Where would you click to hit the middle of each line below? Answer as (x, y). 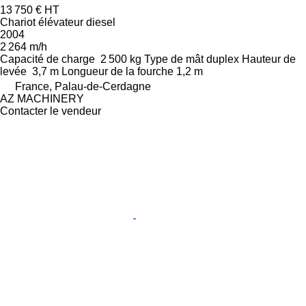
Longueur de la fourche (117, 71)
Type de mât (174, 59)
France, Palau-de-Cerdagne (83, 86)
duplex (223, 59)
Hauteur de (269, 59)
